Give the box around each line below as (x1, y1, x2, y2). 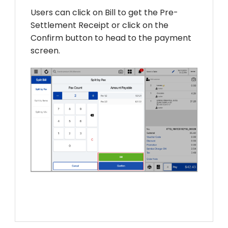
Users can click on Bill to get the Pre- (31, 6, 178, 18)
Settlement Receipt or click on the (31, 19, 168, 31)
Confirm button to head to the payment (31, 32, 191, 44)
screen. (31, 44, 62, 56)
